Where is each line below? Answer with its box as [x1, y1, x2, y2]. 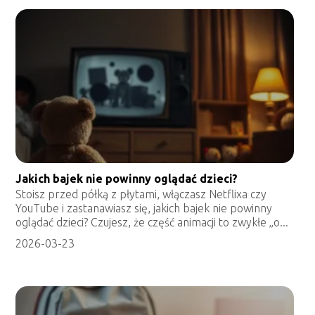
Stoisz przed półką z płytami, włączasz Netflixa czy [15, 188, 267, 201]
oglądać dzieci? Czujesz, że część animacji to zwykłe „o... [15, 216, 289, 229]
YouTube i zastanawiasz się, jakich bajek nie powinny [15, 202, 273, 215]
